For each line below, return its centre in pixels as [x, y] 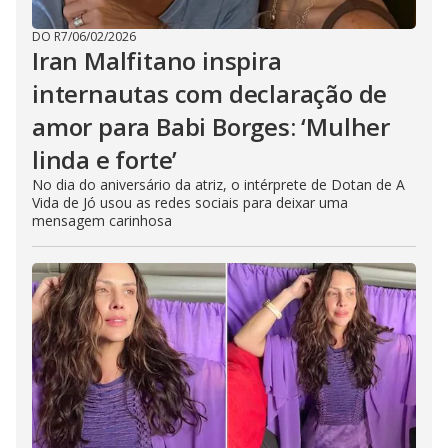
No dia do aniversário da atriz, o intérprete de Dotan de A [218, 185]
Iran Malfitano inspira [157, 61]
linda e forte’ [105, 160]
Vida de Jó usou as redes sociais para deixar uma [190, 203]
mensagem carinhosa [102, 221]
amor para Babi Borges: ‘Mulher [211, 127]
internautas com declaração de [210, 94]
